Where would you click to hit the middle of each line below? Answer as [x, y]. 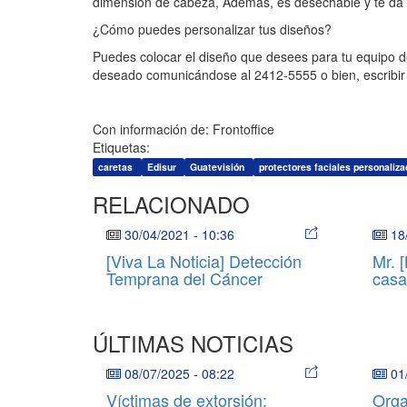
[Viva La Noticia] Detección [204, 260]
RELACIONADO [171, 203]
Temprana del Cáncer [184, 278]
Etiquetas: [121, 147]
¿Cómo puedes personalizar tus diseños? [212, 29]
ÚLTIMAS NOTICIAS [193, 342]
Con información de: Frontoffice [184, 129]
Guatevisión [218, 166]
